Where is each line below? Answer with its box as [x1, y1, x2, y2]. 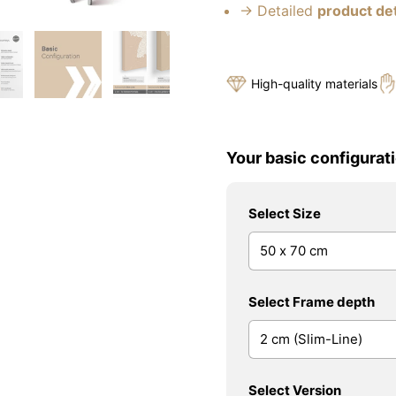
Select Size [248, 205, 321, 222]
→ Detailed [240, 2, 317, 19]
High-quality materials [251, 75, 377, 91]
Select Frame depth [248, 293, 375, 310]
